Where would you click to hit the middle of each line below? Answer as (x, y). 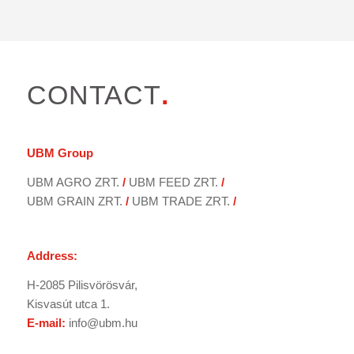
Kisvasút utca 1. (68, 303)
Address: (52, 256)
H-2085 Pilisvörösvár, (82, 284)
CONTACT (94, 95)
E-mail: (46, 322)
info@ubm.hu (103, 322)
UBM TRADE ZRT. (181, 201)
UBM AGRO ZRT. (73, 182)
